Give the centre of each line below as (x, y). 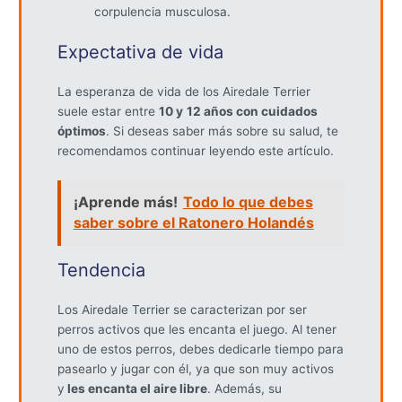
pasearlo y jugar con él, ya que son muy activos (196, 368)
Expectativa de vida (141, 52)
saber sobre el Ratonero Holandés (193, 223)
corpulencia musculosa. (163, 12)
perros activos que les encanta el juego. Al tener (197, 329)
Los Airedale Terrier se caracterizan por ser (183, 309)
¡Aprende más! (125, 202)
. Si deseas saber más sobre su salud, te (223, 131)
